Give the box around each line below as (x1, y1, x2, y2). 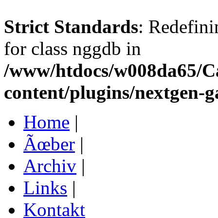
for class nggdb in (4, 38, 141, 59)
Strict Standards (4, 16, 138, 37)
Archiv (23, 155, 76, 176)
